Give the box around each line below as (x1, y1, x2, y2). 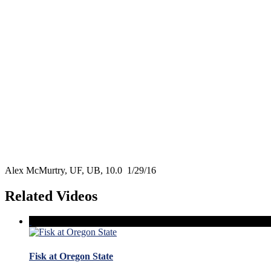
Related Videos (5, 188, 97, 204)
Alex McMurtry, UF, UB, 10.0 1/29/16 (5, 165, 156, 175)
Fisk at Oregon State (29, 250, 113, 261)
